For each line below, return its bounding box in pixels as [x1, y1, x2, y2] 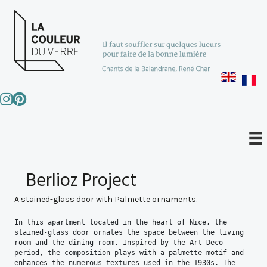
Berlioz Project [26, 166, 136, 195]
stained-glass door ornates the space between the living [14, 228, 244, 237]
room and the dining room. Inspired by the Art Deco [14, 238, 223, 247]
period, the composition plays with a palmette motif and [14, 248, 244, 257]
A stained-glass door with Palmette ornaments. [14, 194, 197, 204]
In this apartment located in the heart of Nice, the [14, 218, 227, 226]
